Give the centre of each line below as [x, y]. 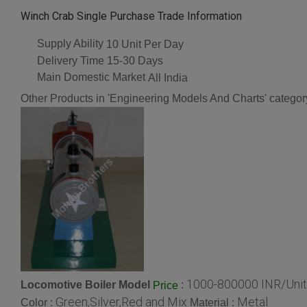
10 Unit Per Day [145, 44]
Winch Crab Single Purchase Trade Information [131, 16]
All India [168, 78]
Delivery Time [71, 60]
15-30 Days [135, 61]
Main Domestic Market [91, 77]
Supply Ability [70, 43]
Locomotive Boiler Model [85, 285]
